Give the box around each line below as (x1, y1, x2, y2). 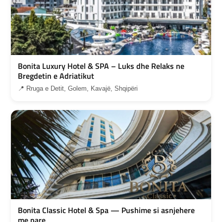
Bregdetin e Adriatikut (18, 69, 94, 82)
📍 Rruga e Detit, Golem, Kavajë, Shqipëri (18, 84, 138, 92)
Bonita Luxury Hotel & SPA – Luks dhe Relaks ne (18, 59, 184, 72)
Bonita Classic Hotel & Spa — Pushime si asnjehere (18, 204, 195, 216)
